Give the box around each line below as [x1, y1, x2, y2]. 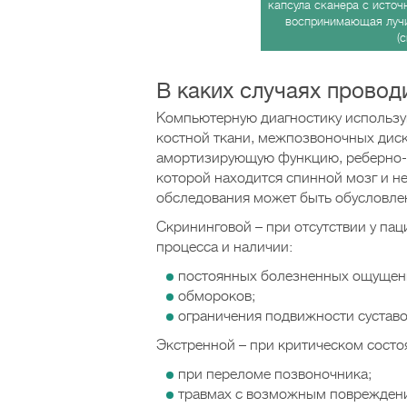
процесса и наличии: [156, 239, 293, 255]
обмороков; [178, 288, 255, 304]
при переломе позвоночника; [178, 366, 372, 382]
